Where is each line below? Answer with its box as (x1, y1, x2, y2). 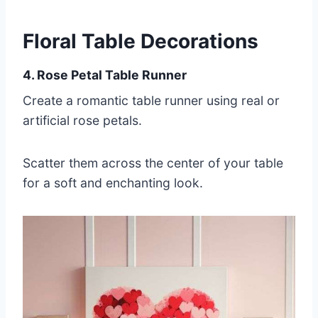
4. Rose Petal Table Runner (23, 67, 187, 83)
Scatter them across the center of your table (23, 155, 283, 171)
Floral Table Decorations (23, 29, 258, 54)
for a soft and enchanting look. (23, 175, 203, 191)
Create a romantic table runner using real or (23, 93, 280, 109)
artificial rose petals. (23, 113, 142, 128)
